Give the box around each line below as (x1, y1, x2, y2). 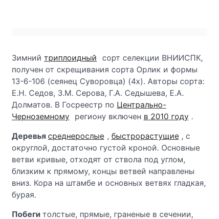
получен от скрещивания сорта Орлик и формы (12, 65, 197, 74)
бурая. (12, 190, 36, 199)
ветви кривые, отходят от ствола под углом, (12, 154, 185, 164)
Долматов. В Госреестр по (12, 100, 117, 109)
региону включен (72, 111, 144, 121)
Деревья (12, 131, 48, 141)
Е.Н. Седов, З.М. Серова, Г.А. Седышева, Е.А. (12, 88, 184, 98)
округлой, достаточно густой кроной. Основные (12, 143, 200, 153)
